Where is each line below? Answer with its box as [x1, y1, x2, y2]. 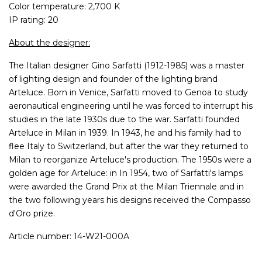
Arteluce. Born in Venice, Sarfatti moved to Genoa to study [9, 87, 248, 98]
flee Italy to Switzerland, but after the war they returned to [9, 141, 249, 152]
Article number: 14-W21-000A [9, 231, 129, 242]
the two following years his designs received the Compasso [9, 195, 251, 206]
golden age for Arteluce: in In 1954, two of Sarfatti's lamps [9, 168, 243, 179]
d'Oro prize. [9, 208, 55, 219]
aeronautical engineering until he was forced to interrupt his [9, 101, 253, 112]
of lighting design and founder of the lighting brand [9, 74, 218, 85]
